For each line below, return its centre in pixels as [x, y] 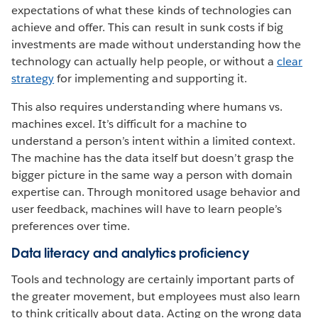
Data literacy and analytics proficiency [131, 253]
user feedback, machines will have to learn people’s [147, 209]
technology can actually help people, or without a [144, 62]
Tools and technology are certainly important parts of [153, 280]
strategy [33, 79]
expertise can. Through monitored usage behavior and [156, 192]
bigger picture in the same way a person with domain [152, 175]
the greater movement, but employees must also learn [156, 297]
